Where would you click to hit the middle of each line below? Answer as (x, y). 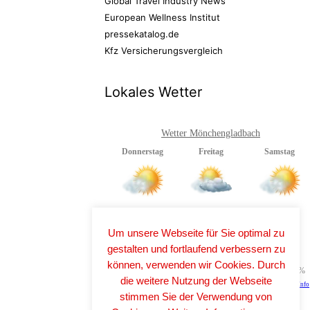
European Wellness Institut (162, 17)
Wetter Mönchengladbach (211, 133)
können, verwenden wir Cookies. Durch (196, 264)
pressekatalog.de (142, 34)
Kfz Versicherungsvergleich (164, 50)
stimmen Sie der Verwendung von (196, 296)
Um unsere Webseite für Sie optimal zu (196, 232)
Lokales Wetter (153, 92)
